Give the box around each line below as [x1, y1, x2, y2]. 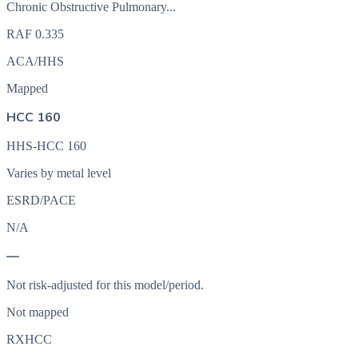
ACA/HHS [6, 54, 64, 68]
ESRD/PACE [6, 193, 76, 207]
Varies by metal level [6, 165, 111, 180]
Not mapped [6, 304, 69, 319]
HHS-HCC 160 [6, 138, 86, 153]
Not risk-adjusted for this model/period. [6, 277, 204, 292]
